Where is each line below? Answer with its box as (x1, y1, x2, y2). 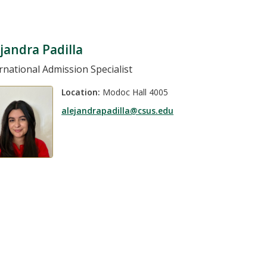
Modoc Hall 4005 (100, 86, 169, 98)
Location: (61, 86, 101, 98)
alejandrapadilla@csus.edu (61, 105, 174, 117)
